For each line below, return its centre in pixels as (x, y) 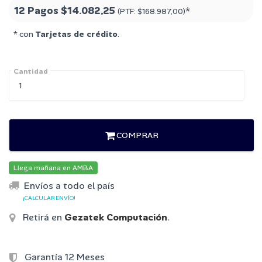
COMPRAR (136, 135)
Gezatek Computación (116, 217)
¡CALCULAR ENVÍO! (49, 198)
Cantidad (31, 72)
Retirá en (42, 217)
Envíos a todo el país (69, 186)
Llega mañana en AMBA (53, 168)
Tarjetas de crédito (76, 34)
